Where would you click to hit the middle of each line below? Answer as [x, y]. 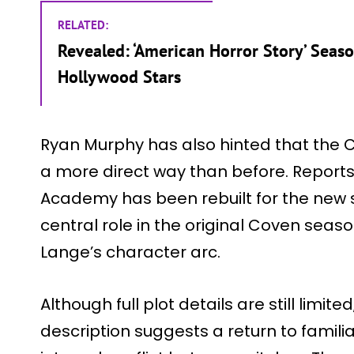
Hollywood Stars [119, 76]
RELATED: [83, 24]
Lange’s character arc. [130, 252]
